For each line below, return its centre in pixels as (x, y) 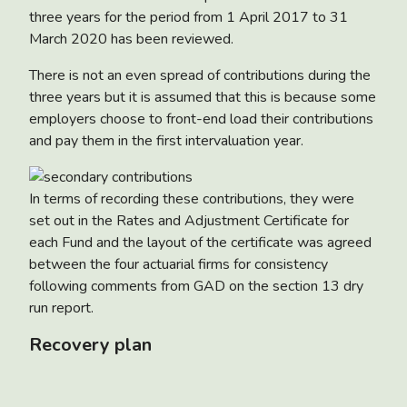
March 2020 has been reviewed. (131, 39)
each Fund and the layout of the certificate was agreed (200, 242)
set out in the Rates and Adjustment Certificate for (189, 220)
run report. (61, 308)
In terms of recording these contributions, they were (192, 199)
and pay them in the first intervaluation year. (166, 140)
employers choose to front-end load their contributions (201, 119)
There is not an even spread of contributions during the (200, 75)
